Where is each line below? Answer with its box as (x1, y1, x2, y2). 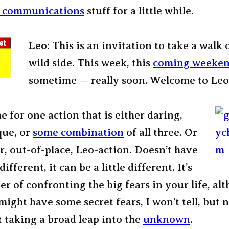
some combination (33, 126, 124, 139)
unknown (143, 213, 190, 225)
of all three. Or (124, 126, 197, 139)
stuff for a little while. (84, 5, 194, 17)
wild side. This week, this (29, 57, 153, 69)
